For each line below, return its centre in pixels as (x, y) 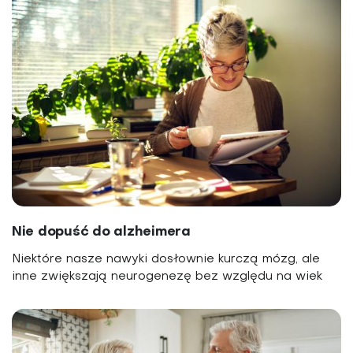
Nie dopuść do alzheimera (101, 232)
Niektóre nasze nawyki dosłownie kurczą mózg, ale (166, 259)
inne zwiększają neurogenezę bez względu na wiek (167, 276)
